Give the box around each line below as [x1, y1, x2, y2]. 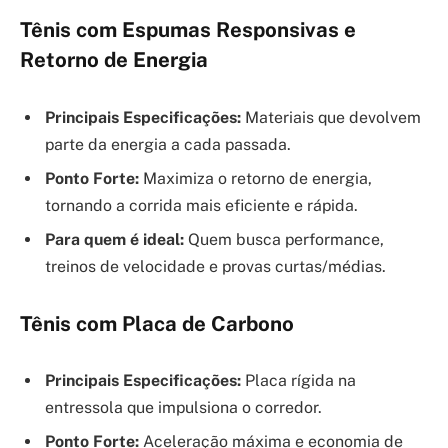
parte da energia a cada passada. [45, 135, 291, 155]
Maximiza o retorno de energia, [139, 169, 372, 189]
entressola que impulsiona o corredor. [45, 398, 322, 418]
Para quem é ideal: [45, 230, 184, 250]
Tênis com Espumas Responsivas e [20, 18, 356, 43]
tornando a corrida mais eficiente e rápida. [45, 196, 358, 216]
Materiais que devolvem [241, 108, 421, 128]
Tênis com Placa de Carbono [20, 311, 294, 336]
